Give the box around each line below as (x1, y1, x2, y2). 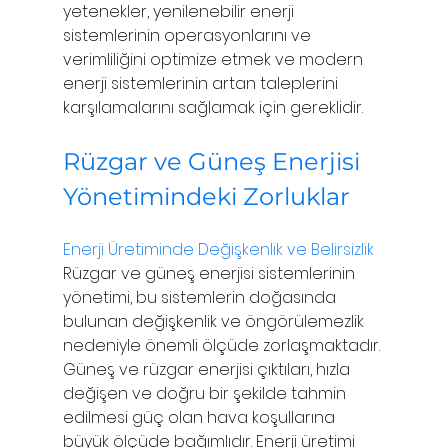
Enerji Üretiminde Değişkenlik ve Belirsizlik (62, 237, 374, 261)
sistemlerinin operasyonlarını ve (62, 23, 315, 47)
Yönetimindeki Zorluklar (62, 181, 356, 211)
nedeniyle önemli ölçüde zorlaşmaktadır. (62, 333, 384, 357)
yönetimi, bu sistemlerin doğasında (62, 285, 340, 309)
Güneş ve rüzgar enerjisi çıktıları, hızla (62, 357, 354, 381)
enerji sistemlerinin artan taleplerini (62, 71, 342, 95)
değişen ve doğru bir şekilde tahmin (62, 381, 350, 405)
